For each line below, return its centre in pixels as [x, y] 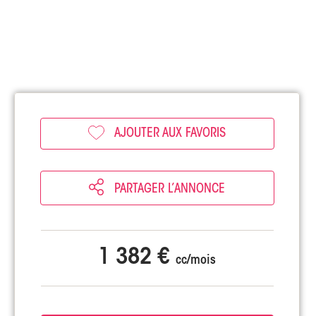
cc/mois [196, 261]
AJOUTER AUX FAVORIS [170, 134]
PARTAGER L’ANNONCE [168, 190]
